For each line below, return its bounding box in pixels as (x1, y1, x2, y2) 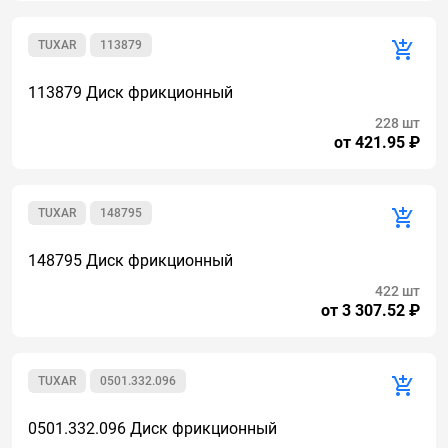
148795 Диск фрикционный (28, 251, 233, 270)
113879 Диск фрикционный (28, 83, 233, 102)
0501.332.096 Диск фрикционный (28, 419, 277, 438)
